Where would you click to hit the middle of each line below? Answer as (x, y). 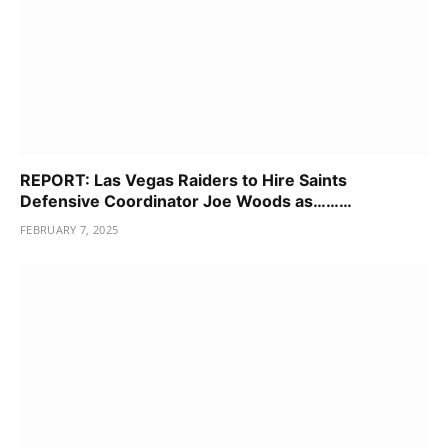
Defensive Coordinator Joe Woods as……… (186, 201)
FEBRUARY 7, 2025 (69, 230)
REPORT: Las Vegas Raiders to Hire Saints (183, 180)
